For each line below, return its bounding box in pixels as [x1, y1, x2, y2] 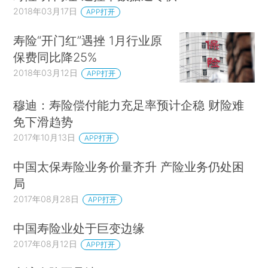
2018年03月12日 [13, 68, 78, 78]
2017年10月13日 [13, 132, 76, 142]
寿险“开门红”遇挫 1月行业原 [13, 33, 163, 48]
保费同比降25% [13, 50, 98, 65]
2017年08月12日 [13, 238, 78, 249]
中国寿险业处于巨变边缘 [13, 220, 145, 236]
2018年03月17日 [13, 6, 78, 17]
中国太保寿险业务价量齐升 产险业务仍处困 [13, 159, 245, 174]
